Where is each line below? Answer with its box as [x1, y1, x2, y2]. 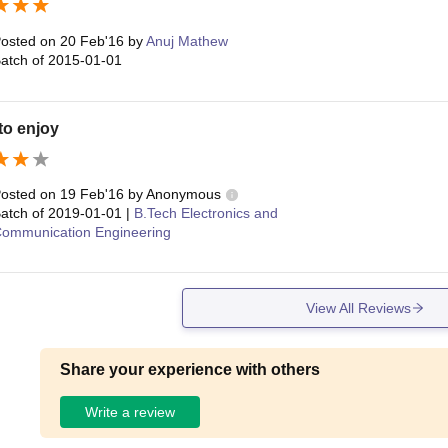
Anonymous [145, 186, 221, 203]
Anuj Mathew [145, 33, 228, 50]
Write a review [85, 403, 176, 420]
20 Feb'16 [59, 33, 124, 50]
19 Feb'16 [59, 186, 124, 203]
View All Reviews [305, 299, 411, 316]
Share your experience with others [60, 361, 321, 379]
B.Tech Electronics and [133, 205, 278, 222]
